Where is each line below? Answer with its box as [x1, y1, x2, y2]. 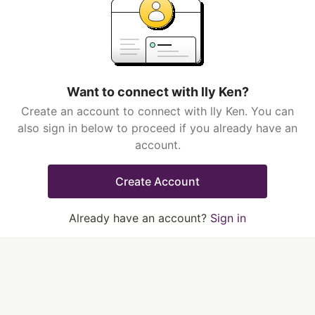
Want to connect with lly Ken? [66, 84, 249, 99]
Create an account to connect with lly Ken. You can [21, 104, 294, 118]
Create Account [115, 174, 200, 188]
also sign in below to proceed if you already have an [18, 121, 297, 135]
